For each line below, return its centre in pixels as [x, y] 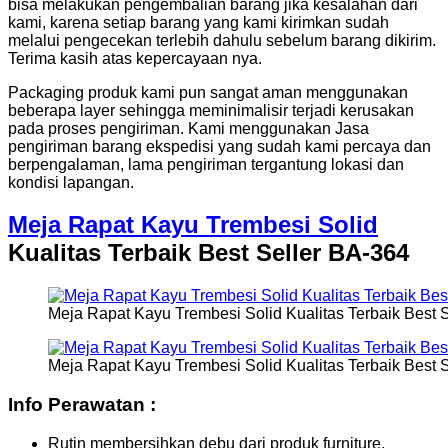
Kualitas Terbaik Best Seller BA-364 [208, 253]
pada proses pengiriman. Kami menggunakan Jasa [188, 128]
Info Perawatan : [82, 405]
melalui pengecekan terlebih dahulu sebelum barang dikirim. [222, 40]
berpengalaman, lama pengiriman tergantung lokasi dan [206, 164]
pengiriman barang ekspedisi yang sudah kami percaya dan [219, 146]
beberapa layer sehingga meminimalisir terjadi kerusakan [211, 110]
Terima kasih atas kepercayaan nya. [135, 58]
